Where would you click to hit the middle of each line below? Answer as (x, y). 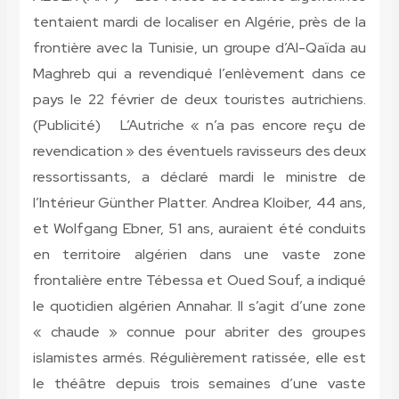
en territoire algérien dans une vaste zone (199, 255)
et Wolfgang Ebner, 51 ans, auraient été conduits (199, 229)
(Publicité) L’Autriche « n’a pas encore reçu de (199, 126)
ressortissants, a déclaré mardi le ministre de (199, 177)
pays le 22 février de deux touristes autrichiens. (199, 100)
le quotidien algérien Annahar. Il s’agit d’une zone (199, 306)
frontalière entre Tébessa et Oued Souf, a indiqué (199, 281)
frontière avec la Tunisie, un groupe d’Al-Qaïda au (199, 48)
